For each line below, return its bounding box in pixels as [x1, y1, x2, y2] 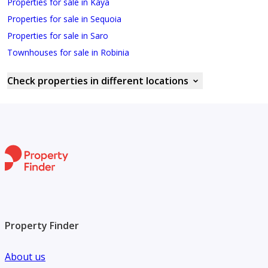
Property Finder [5, 219, 79, 232]
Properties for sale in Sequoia [7, 13, 121, 25]
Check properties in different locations [7, 74, 188, 87]
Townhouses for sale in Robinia [7, 47, 129, 58]
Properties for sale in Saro [7, 30, 108, 41]
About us [5, 250, 45, 263]
